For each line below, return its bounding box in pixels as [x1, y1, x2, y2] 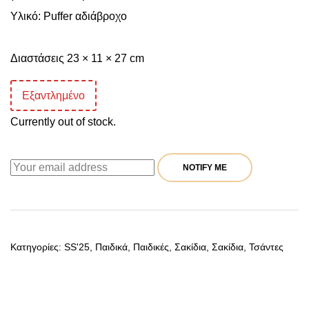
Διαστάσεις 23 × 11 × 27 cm [10, 52, 144, 65]
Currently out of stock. [10, 116, 116, 128]
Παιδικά [95, 241, 128, 253]
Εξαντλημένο [22, 90, 85, 102]
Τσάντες [249, 241, 283, 253]
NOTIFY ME [183, 163, 227, 173]
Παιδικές [133, 241, 169, 253]
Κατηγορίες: [10, 241, 64, 253]
